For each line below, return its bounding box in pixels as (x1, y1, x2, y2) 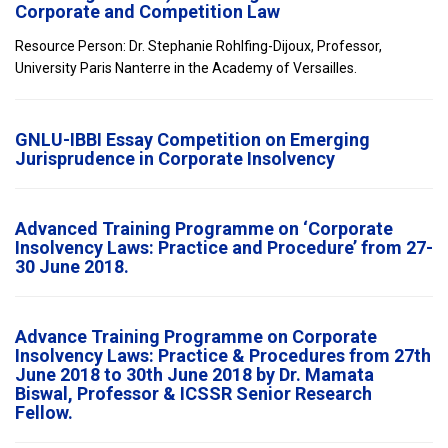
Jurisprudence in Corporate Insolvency (15, 147, 335, 169)
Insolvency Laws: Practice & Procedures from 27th (15, 344, 431, 366)
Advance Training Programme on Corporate (15, 325, 377, 347)
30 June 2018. (15, 255, 129, 277)
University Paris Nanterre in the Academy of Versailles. (15, 59, 357, 76)
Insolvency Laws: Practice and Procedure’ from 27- (15, 236, 433, 258)
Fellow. (15, 401, 73, 423)
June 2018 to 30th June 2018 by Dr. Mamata (15, 363, 374, 385)
